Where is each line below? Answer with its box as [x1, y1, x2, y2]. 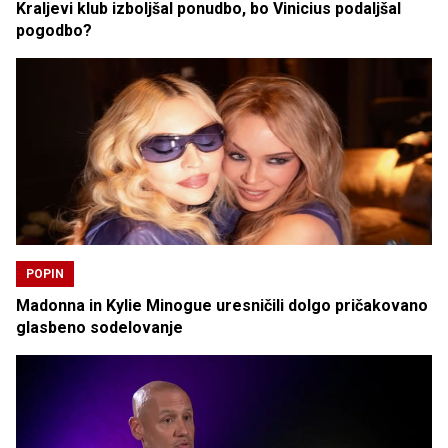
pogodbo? [16, 20, 92, 40]
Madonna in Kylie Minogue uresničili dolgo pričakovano [16, 295, 428, 315]
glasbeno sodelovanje [16, 317, 183, 337]
